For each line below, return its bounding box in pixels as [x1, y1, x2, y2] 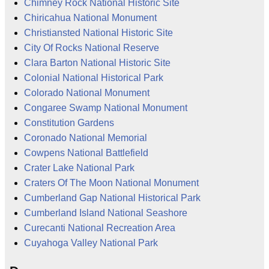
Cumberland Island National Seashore [24, 207, 187, 218]
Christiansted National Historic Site [24, 27, 173, 38]
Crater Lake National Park [24, 162, 134, 173]
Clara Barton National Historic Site [24, 57, 171, 68]
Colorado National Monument [24, 87, 150, 98]
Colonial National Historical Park [24, 72, 163, 83]
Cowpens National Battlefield [24, 147, 148, 158]
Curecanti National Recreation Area [24, 222, 175, 233]
